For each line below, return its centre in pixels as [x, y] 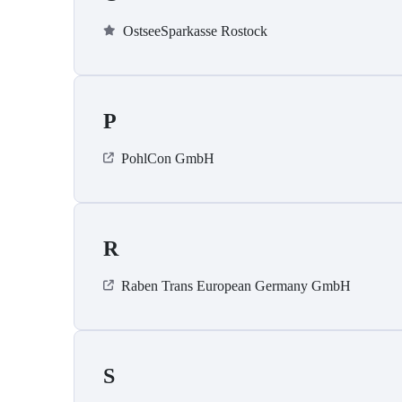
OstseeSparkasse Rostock [195, 31]
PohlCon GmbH [168, 159]
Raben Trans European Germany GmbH [236, 286]
